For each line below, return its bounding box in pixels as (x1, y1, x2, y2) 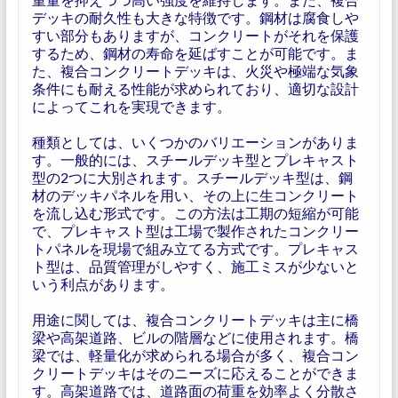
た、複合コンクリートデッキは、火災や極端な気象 (31, 62, 359, 79)
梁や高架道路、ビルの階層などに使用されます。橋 (31, 329, 359, 346)
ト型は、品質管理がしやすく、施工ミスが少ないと (31, 258, 359, 275)
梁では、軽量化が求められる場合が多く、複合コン (31, 346, 359, 363)
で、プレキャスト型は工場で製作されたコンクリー (31, 222, 359, 239)
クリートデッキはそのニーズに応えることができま (31, 364, 359, 381)
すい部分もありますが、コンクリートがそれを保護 (31, 27, 359, 44)
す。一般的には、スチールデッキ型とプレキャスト (31, 151, 359, 168)
